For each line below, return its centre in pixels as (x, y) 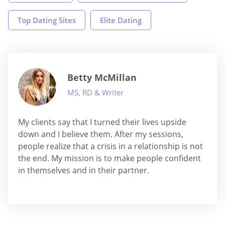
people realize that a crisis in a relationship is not (110, 146)
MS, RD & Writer (95, 92)
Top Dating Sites (47, 20)
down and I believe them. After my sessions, (101, 134)
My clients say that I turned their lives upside (102, 122)
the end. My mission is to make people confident (109, 158)
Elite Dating (121, 20)
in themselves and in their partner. (84, 170)
